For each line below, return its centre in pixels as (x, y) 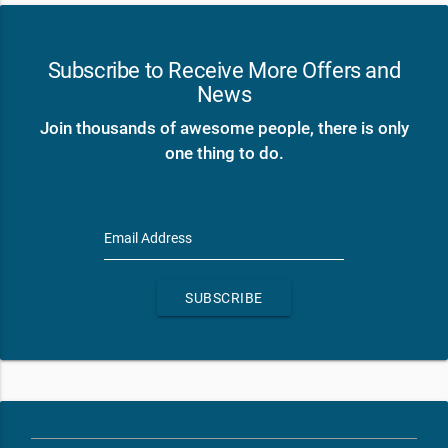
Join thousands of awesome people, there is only (224, 128)
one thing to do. (224, 153)
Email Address (148, 238)
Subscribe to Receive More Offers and (224, 70)
